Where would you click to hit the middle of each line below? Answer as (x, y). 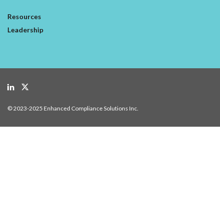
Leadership (25, 29)
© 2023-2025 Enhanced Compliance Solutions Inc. (73, 108)
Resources (24, 16)
